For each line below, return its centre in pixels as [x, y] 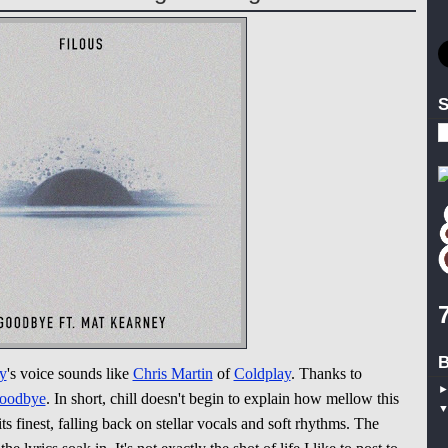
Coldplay [262, 373]
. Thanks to [326, 373]
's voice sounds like [69, 373]
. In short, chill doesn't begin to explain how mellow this [222, 398]
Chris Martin [172, 373]
